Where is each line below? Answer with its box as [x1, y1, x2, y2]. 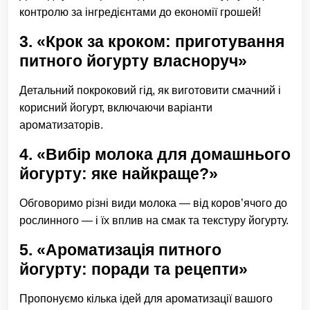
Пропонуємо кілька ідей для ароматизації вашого [19, 293, 273, 304]
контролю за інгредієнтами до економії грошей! [19, 6, 261, 18]
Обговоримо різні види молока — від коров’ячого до [19, 197, 287, 209]
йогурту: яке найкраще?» [19, 165, 218, 183]
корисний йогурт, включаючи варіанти [19, 102, 212, 113]
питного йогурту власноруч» [19, 52, 247, 70]
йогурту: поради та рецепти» [19, 260, 248, 278]
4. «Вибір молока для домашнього [19, 145, 291, 163]
